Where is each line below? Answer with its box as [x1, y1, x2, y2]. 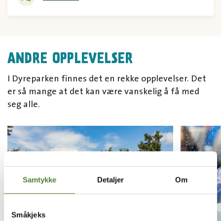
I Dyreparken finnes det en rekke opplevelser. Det [7, 74, 206, 84]
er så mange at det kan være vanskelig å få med [7, 86, 199, 97]
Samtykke [22, 175, 57, 184]
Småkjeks [11, 210, 45, 219]
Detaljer [97, 175, 124, 184]
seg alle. [7, 99, 40, 110]
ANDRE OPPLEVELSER [7, 48, 133, 67]
